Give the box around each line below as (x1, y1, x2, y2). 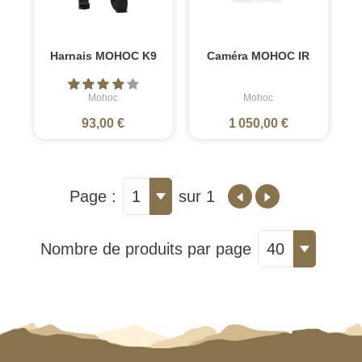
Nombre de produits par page (40, 240, 251, 259)
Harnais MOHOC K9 (49, 49, 157, 63)
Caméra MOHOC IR (207, 49, 310, 63)
